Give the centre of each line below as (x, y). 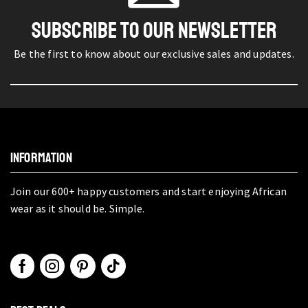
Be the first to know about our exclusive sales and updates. (154, 54)
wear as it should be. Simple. (78, 209)
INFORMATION (41, 158)
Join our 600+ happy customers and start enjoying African (148, 191)
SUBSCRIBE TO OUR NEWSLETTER (154, 31)
